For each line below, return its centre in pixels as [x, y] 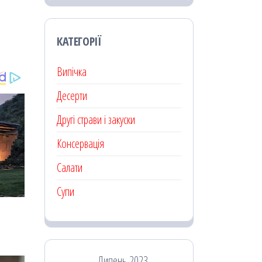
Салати [70, 167]
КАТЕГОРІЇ [79, 41]
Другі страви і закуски [96, 119]
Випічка [72, 71]
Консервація [80, 143]
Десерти [72, 95]
